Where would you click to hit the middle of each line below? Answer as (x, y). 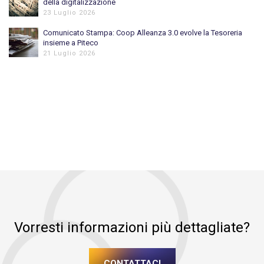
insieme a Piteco (71, 42)
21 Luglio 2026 (69, 53)
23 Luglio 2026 (69, 12)
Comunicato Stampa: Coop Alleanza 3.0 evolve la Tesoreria (143, 32)
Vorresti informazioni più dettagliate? (132, 227)
